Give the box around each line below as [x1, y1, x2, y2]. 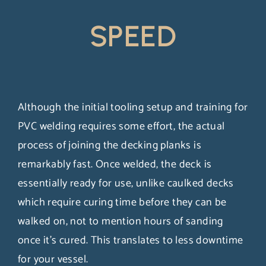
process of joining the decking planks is [18, 137, 201, 154]
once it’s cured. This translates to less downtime [18, 232, 243, 249]
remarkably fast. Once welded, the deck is [18, 156, 212, 173]
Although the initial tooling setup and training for [18, 99, 248, 116]
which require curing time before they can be [18, 194, 227, 211]
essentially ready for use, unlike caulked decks [18, 175, 234, 192]
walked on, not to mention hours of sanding [18, 213, 223, 230]
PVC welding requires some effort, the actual [18, 118, 225, 135]
